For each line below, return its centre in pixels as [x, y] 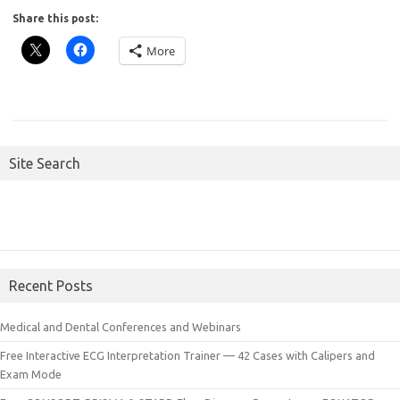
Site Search [45, 163]
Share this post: [55, 18]
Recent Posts [51, 286]
